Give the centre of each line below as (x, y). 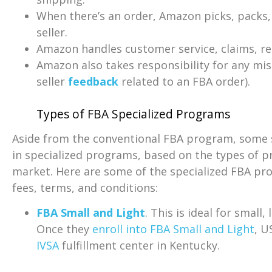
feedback (93, 81)
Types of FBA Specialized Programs (133, 114)
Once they (64, 229)
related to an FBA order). (184, 81)
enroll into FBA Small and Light (173, 229)
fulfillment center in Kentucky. (139, 245)
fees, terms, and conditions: (85, 187)
